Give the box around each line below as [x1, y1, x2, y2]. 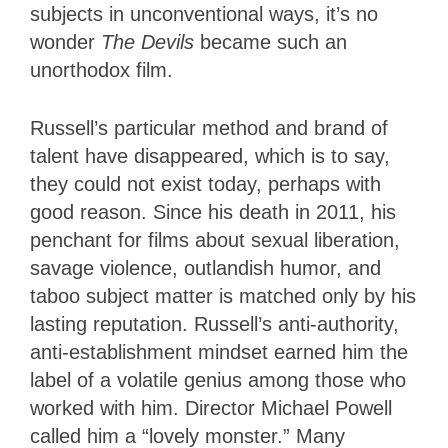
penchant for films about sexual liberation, [30, 229, 400, 252]
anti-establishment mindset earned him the [30, 341, 408, 364]
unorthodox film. [30, 59, 179, 82]
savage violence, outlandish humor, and [30, 257, 381, 280]
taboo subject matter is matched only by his [30, 285, 416, 308]
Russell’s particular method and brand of [30, 117, 388, 140]
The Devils [101, 31, 200, 54]
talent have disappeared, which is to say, [30, 145, 390, 168]
